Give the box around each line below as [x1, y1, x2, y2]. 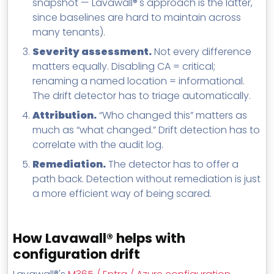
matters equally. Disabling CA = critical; [32, 59, 215, 74]
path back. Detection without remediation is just [32, 172, 261, 187]
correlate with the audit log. [32, 138, 163, 152]
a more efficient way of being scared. [32, 187, 212, 201]
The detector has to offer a [106, 157, 239, 172]
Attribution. [32, 108, 97, 123]
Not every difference [152, 45, 251, 59]
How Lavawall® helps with [13, 229, 185, 248]
